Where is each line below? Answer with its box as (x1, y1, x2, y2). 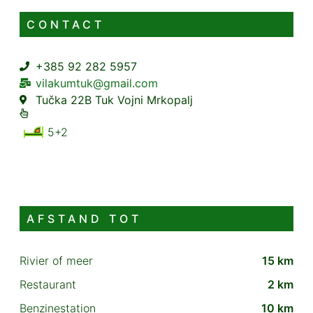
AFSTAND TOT (27, 211, 142, 226)
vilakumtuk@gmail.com (35, 75, 158, 90)
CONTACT (27, 17, 105, 31)
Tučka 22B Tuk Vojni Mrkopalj (35, 92, 193, 107)
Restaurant (20, 277, 76, 291)
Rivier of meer (20, 253, 93, 268)
